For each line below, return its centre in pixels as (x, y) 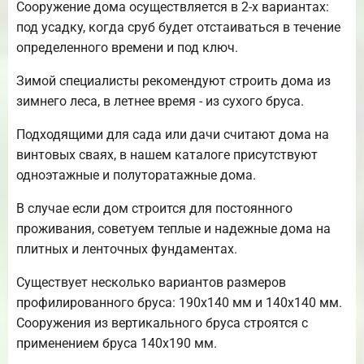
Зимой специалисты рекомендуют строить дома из (173, 80)
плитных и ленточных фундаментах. (127, 249)
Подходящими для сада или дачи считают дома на (173, 134)
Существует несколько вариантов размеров (151, 282)
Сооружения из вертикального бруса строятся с (162, 323)
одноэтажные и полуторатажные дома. (136, 175)
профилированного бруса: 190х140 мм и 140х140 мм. (179, 302)
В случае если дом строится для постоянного (154, 208)
